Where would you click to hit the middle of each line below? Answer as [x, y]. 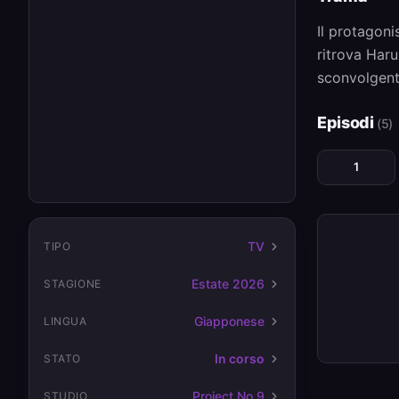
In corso [240, 358]
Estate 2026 [228, 284]
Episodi [347, 122]
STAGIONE [73, 284]
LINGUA [65, 321]
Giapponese [229, 321]
